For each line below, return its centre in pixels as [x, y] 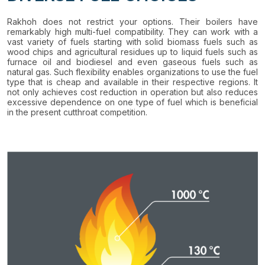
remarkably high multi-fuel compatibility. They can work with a [132, 32]
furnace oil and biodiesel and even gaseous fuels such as [132, 62]
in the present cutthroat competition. [77, 112]
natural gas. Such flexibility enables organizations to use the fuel [132, 72]
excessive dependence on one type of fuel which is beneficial [132, 102]
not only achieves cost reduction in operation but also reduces [132, 92]
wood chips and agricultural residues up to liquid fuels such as [132, 52]
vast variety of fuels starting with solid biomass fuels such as [132, 42]
